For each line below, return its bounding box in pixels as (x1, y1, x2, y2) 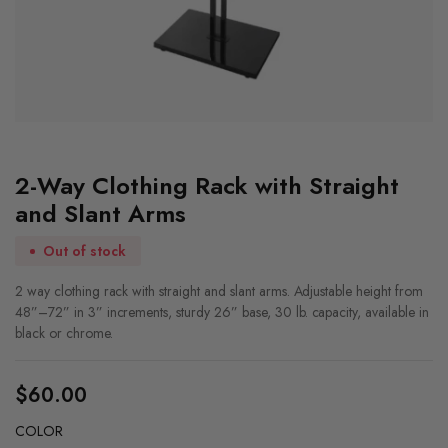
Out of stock (43, 240, 126, 261)
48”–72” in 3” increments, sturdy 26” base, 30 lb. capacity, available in (15, 302, 429, 322)
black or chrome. (15, 323, 113, 343)
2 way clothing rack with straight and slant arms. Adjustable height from (15, 281, 423, 301)
